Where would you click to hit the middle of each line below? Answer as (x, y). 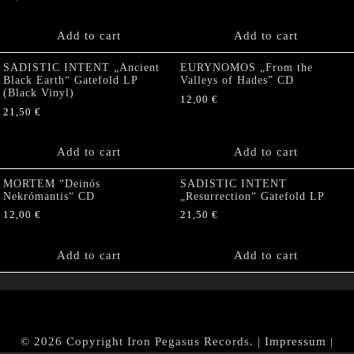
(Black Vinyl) (39, 92)
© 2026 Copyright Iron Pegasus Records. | (143, 342)
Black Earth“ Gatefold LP (70, 80)
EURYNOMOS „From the (247, 67)
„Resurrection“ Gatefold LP (252, 196)
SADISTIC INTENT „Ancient (81, 67)
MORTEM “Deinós (52, 183)
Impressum (296, 342)
